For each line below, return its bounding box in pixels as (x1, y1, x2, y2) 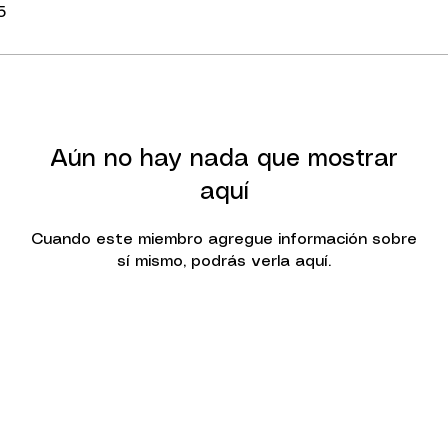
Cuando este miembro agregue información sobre (31, 231, 417, 247)
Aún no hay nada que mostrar (50, 147, 398, 171)
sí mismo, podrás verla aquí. (117, 253, 331, 269)
